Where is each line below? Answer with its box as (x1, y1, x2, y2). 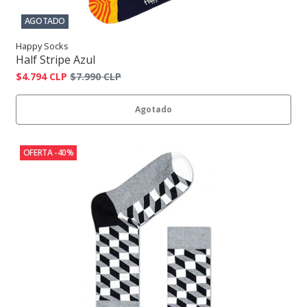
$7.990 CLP (70, 70, 121, 84)
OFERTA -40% (23, 147, 74, 159)
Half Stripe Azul (16, 52, 95, 68)
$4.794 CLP (16, 70, 67, 84)
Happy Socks (16, 40, 69, 53)
